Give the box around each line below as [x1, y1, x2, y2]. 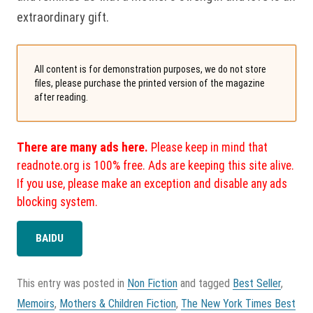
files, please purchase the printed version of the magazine [34, 77, 265, 89]
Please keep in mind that [148, 140, 268, 154]
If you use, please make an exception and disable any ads [17, 176, 287, 191]
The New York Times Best [181, 297, 296, 311]
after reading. [34, 91, 88, 103]
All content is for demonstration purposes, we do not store [34, 63, 266, 75]
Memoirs [17, 297, 54, 311]
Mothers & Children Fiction [59, 297, 176, 311]
